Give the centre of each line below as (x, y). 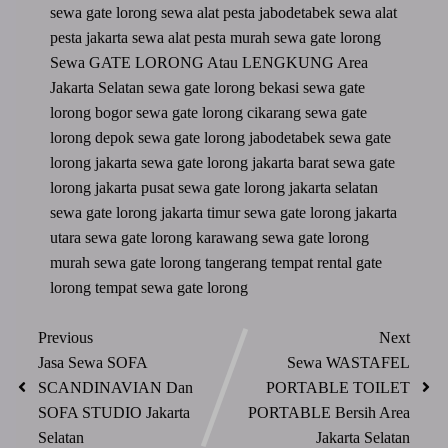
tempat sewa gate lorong (172, 287)
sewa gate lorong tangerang (183, 262)
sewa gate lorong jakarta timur (147, 212)
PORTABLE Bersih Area (329, 412)
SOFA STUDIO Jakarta (114, 412)
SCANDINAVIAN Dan (115, 387)
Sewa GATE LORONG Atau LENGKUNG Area (209, 62)
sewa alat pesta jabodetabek (250, 12)
